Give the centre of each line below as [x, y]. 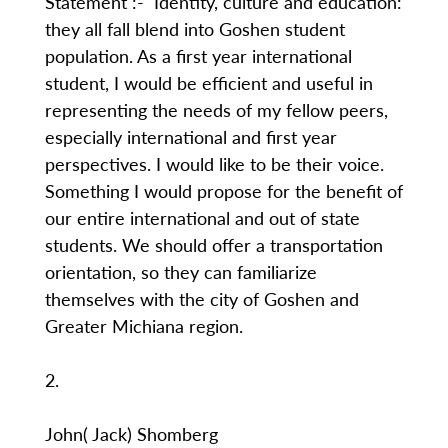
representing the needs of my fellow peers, [216, 109]
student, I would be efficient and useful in [208, 82]
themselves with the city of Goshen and [201, 298]
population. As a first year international [198, 55]
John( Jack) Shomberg [131, 433]
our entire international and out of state [202, 217]
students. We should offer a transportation [213, 244]
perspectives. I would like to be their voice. [214, 163]
